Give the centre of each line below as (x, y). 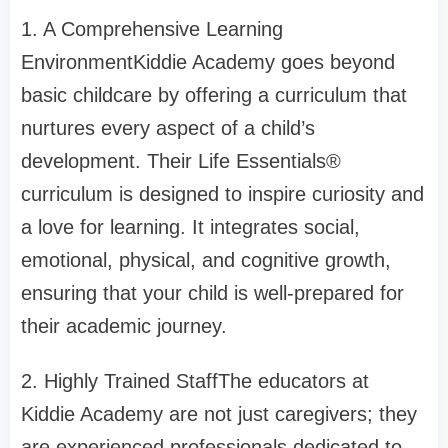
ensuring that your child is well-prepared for (212, 293)
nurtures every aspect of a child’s (168, 128)
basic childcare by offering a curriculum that (214, 95)
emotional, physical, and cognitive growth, (206, 260)
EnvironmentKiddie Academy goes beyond (208, 62)
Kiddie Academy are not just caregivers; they (219, 414)
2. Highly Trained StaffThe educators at (195, 381)
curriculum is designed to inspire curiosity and (222, 194)
